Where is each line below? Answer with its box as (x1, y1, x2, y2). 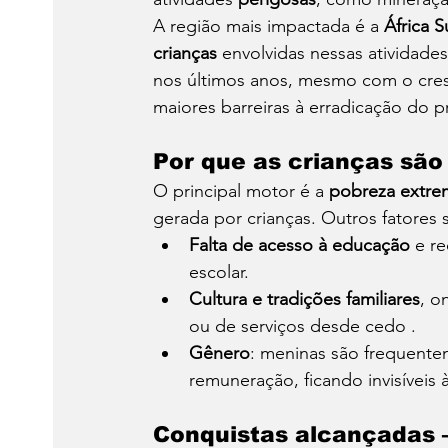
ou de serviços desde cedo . (189, 315, 416, 338)
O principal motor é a (153, 180, 329, 203)
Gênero (189, 342, 250, 365)
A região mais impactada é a (153, 15, 384, 38)
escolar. (189, 261, 249, 284)
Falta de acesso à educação (189, 234, 410, 257)
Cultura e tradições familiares (189, 288, 420, 311)
